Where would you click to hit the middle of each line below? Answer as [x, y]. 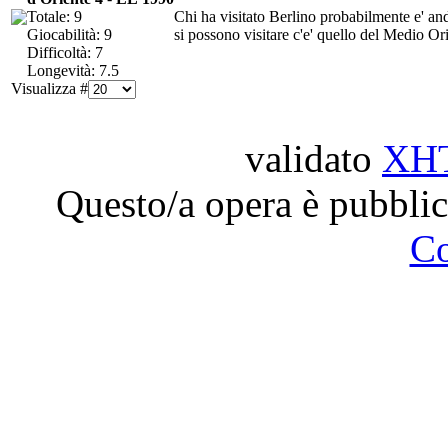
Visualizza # [49, 88]
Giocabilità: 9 [69, 34]
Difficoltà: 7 [65, 52]
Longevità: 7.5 [73, 70]
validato [313, 158]
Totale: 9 [54, 16]
